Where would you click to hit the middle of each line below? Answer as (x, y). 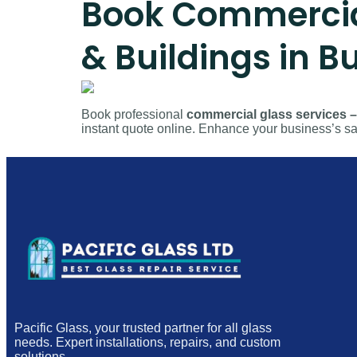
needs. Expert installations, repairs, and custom (147, 343)
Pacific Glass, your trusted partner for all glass (143, 328)
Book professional (134, 115)
